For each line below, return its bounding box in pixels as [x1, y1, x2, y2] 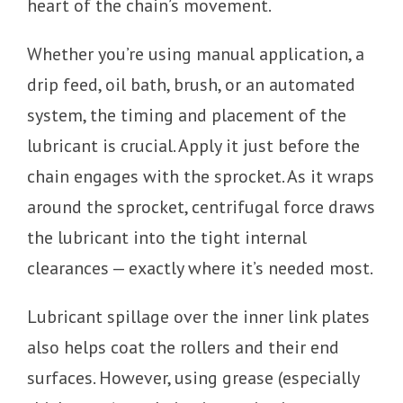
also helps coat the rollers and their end [27, 335, 339, 359]
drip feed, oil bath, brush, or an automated [27, 72, 355, 96]
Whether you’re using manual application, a [27, 41, 364, 66]
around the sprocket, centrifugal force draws [27, 194, 375, 219]
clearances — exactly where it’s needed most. [27, 255, 373, 280]
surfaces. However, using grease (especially [27, 365, 359, 390]
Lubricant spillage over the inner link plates [27, 304, 370, 328]
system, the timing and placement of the [27, 103, 346, 127]
